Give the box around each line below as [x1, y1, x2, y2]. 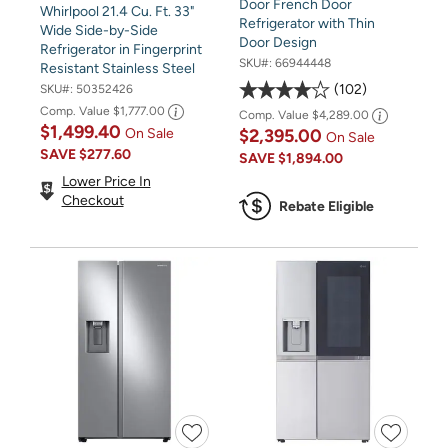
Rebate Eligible [278, 197, 374, 215]
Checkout [61, 191, 124, 209]
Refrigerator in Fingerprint [40, 40, 202, 58]
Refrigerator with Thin [239, 14, 375, 32]
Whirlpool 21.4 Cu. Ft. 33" [40, 2, 194, 20]
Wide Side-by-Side [40, 21, 158, 39]
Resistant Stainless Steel [40, 59, 195, 77]
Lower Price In [61, 172, 151, 190]
